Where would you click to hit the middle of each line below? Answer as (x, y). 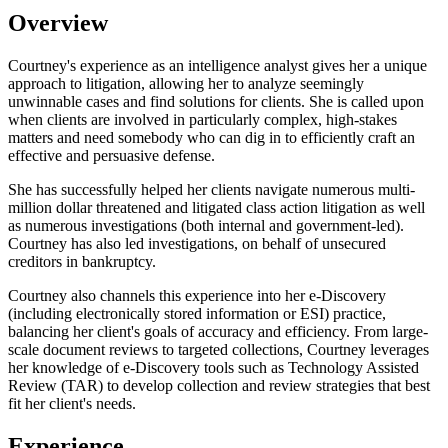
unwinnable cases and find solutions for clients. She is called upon (216, 101)
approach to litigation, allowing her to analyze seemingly (186, 83)
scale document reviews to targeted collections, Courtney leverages (218, 349)
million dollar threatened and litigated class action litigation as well (216, 207)
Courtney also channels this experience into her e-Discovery (197, 295)
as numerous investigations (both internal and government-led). (206, 225)
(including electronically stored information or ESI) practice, (197, 313)
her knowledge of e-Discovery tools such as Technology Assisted (213, 367)
